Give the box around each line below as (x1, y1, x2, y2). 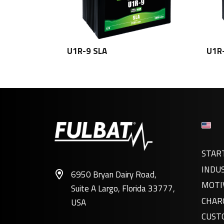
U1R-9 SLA (67, 44, 107, 57)
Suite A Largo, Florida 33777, (70, 182, 175, 195)
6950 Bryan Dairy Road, (70, 168, 156, 181)
